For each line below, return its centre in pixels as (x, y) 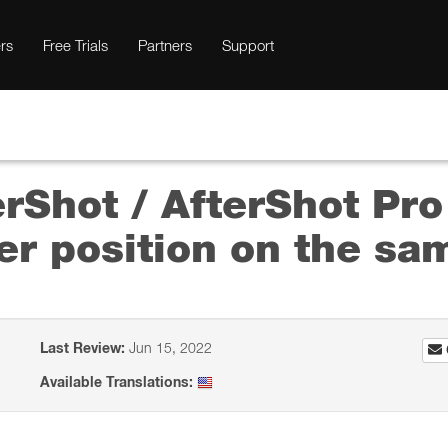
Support (248, 45)
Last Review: (83, 348)
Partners (165, 45)
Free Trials (75, 45)
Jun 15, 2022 (169, 347)
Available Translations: (117, 382)
